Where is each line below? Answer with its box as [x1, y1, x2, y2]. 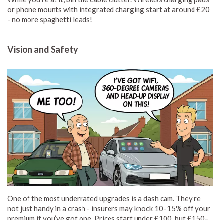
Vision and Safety [7, 43, 78, 55]
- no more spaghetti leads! [7, 14, 92, 24]
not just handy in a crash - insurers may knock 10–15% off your [7, 203, 210, 213]
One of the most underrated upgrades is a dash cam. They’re [7, 193, 201, 203]
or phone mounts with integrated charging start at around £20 [7, 4, 210, 14]
